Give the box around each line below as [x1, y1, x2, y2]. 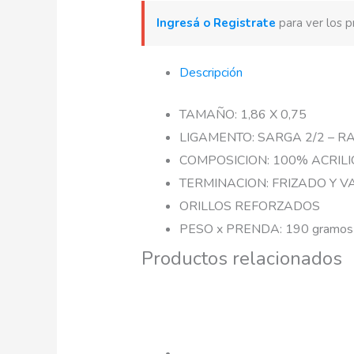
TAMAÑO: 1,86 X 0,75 [179, 105, 307, 123]
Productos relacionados [141, 245, 342, 271]
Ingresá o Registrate [156, 14, 276, 31]
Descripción [179, 63, 243, 81]
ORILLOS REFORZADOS [179, 197, 320, 215]
